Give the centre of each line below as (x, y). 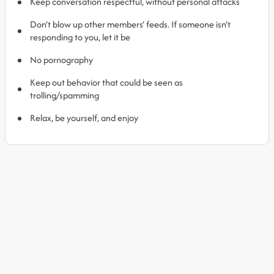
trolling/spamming (65, 95)
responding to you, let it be (80, 37)
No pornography (61, 60)
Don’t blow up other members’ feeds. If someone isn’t (130, 24)
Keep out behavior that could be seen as (106, 82)
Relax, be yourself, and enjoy (84, 118)
